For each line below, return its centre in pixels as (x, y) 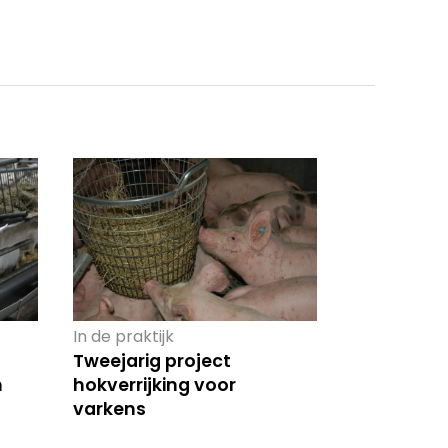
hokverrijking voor (154, 384)
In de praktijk (123, 336)
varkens (109, 408)
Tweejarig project (151, 360)
